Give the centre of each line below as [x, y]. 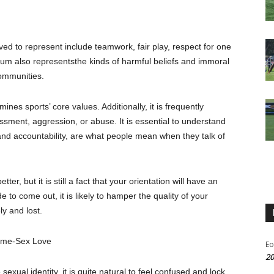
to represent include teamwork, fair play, [91, 47]
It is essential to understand [172, 121]
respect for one [202, 47]
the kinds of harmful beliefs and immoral [152, 61]
